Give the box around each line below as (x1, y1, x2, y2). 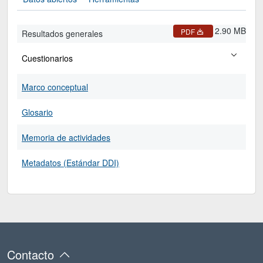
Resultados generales (22, 27, 103, 39)
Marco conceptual (22, 80, 88, 93)
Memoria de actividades (22, 131, 110, 143)
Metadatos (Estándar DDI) (22, 156, 119, 168)
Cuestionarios (22, 52, 73, 64)
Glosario (22, 106, 53, 118)
